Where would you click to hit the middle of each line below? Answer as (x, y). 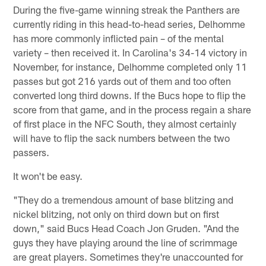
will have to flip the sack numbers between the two (122, 137)
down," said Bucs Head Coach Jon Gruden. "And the (126, 228)
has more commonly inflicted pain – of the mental (119, 38)
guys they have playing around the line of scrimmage (126, 242)
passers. (31, 152)
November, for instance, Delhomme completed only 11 (130, 66)
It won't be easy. (48, 175)
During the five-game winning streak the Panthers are (127, 9)
